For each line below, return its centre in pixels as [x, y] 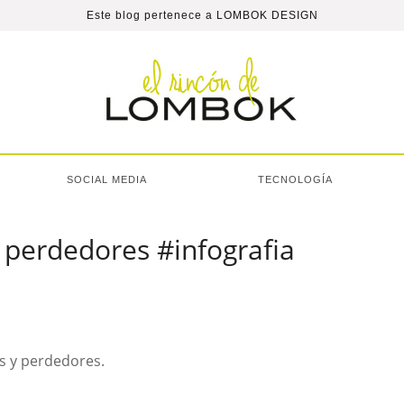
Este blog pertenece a [151, 15]
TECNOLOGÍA [295, 179]
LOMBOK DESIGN [267, 15]
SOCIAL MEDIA [107, 179]
